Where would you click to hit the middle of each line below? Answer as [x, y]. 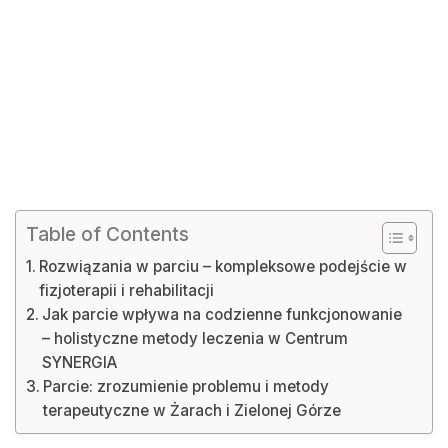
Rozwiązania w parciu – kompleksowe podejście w [223, 266]
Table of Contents [107, 234]
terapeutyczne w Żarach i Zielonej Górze [192, 410]
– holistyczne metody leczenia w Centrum [195, 338]
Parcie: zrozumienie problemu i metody [186, 386]
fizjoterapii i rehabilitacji [127, 290]
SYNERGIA [80, 362]
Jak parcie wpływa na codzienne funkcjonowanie [222, 314]
